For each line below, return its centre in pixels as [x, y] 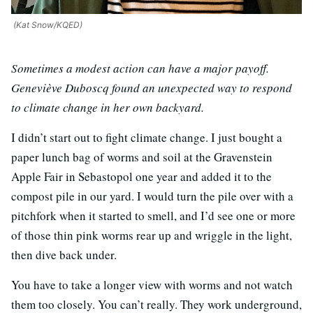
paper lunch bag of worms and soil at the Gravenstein [142, 157]
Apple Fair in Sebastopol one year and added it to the [141, 176]
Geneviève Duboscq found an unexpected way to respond [152, 88]
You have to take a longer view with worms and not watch [152, 285]
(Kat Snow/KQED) [47, 25]
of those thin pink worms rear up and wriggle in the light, [152, 235]
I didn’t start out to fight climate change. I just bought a [147, 137]
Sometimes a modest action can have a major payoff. [140, 68]
